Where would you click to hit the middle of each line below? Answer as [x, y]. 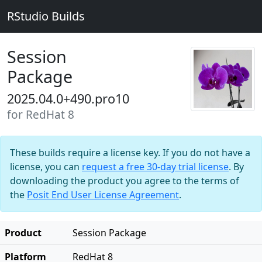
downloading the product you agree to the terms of [125, 181]
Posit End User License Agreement [103, 195]
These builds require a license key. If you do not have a [130, 153]
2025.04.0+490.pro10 [68, 99]
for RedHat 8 [41, 115]
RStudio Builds [46, 16]
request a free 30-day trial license [155, 167]
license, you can [46, 167]
